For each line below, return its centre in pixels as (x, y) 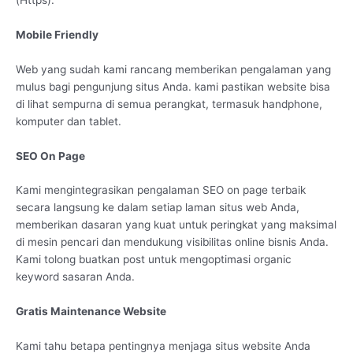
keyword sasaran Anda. (75, 277)
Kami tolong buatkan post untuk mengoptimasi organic (154, 260)
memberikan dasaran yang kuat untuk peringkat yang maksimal (176, 225)
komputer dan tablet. (69, 121)
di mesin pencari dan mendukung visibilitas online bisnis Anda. (172, 242)
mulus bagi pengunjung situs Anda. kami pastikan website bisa (173, 86)
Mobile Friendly (57, 34)
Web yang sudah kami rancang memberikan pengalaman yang (173, 69)
